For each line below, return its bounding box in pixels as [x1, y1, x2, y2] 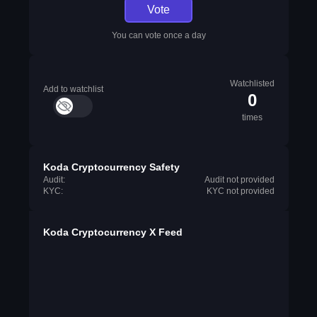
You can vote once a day [111, 30, 206, 40]
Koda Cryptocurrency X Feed [42, 226, 183, 238]
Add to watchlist [42, 84, 103, 94]
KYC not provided [206, 186, 275, 196]
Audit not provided [204, 175, 275, 185]
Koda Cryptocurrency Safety [42, 161, 180, 173]
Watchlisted [229, 79, 275, 88]
